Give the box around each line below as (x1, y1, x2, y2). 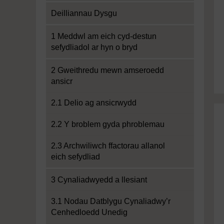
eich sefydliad (51, 152, 100, 161)
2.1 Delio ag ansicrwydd (51, 98, 136, 107)
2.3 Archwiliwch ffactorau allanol (51, 141, 165, 150)
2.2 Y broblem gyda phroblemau (51, 120, 164, 128)
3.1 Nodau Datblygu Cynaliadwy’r (51, 197, 170, 205)
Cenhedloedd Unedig (51, 208, 127, 216)
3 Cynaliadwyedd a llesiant (51, 175, 147, 184)
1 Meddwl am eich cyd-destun (51, 32, 156, 40)
